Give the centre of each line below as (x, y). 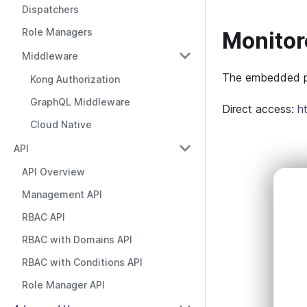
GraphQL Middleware (80, 102)
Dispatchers (50, 9)
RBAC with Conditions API (82, 262)
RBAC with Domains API (77, 240)
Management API (62, 194)
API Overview (53, 172)
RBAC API (44, 217)
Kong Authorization (75, 79)
